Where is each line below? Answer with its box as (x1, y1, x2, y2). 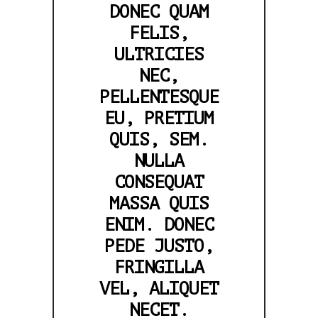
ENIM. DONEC (104, 214, 214, 235)
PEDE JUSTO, (104, 236, 214, 256)
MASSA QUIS (109, 193, 209, 214)
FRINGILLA (114, 257, 204, 278)
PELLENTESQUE (99, 87, 219, 107)
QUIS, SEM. (109, 129, 209, 150)
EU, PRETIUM (104, 108, 214, 128)
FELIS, (129, 23, 189, 43)
